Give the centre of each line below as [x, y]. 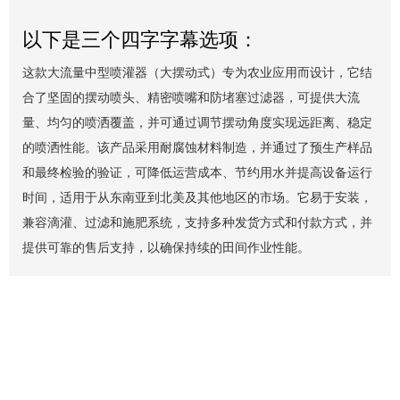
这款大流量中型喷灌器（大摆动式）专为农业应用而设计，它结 [197, 72]
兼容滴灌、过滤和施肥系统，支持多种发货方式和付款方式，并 [197, 222]
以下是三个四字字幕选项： [140, 39]
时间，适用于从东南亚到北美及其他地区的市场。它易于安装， [197, 197]
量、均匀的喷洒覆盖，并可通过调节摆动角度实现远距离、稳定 [197, 122]
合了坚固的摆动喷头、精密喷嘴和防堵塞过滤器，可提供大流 [191, 97]
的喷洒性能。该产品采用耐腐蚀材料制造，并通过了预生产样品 [197, 147]
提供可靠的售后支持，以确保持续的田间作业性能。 [166, 247]
